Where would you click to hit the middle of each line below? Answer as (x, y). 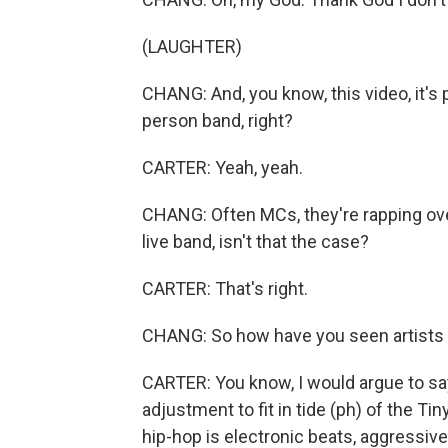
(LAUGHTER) (192, 46)
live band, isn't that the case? (255, 241)
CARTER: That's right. (225, 288)
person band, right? (217, 120)
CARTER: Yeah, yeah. (222, 167)
